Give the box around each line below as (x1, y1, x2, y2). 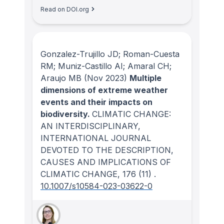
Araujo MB (40, 73, 81, 83)
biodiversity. (40, 109, 92, 119)
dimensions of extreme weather (40, 85, 168, 95)
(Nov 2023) (81, 73, 127, 83)
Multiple (129, 73, 161, 83)
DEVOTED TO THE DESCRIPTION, (40, 145, 173, 155)
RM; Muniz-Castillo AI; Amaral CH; (40, 61, 171, 71)
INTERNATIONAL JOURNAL (40, 133, 151, 143)
